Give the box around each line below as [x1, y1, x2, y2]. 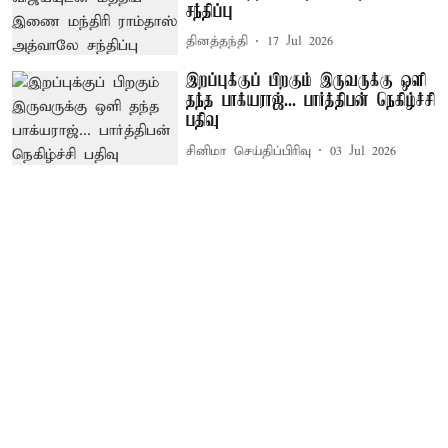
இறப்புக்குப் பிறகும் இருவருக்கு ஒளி [186, 71, 427, 92]
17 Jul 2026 [267, 33, 334, 51]
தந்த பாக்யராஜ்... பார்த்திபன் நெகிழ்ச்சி [186, 91, 436, 112]
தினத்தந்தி [186, 33, 249, 51]
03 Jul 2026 [330, 142, 397, 160]
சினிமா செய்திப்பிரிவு [186, 142, 312, 160]
